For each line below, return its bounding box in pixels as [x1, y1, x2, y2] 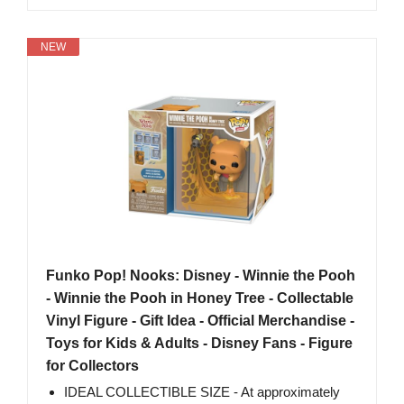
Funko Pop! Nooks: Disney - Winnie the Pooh [46, 268, 355, 284]
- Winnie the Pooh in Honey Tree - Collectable [46, 290, 353, 307]
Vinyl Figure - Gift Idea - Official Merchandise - [46, 313, 354, 329]
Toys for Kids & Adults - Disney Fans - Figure [46, 335, 353, 352]
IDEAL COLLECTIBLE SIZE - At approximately [64, 384, 340, 400]
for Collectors [46, 358, 139, 374]
